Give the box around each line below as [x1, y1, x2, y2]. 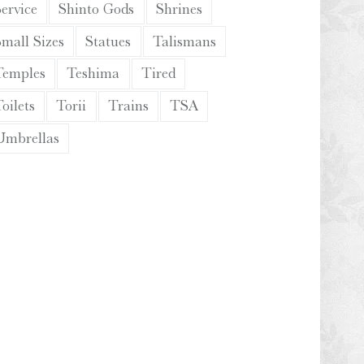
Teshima [67, 65, 120, 82]
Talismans [152, 32, 216, 50]
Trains [107, 97, 149, 115]
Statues [85, 32, 132, 50]
